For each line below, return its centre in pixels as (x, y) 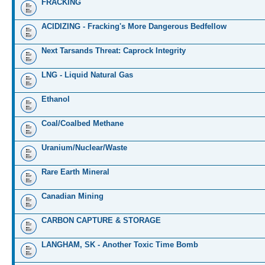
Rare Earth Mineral (75, 172)
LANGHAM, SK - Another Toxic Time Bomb (120, 245)
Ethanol (56, 99)
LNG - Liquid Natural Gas (87, 75)
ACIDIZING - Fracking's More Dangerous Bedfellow (134, 26)
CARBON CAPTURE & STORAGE (101, 220)
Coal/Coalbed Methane (83, 123)
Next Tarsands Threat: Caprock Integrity (114, 51)
